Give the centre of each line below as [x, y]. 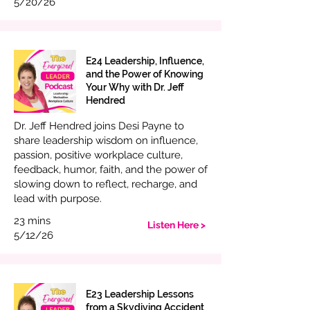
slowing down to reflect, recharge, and [106, 184]
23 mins [32, 221]
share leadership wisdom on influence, [106, 140]
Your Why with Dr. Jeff [135, 87]
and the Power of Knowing [145, 74]
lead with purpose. [58, 199]
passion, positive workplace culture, [98, 155]
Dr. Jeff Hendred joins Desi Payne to [99, 126]
